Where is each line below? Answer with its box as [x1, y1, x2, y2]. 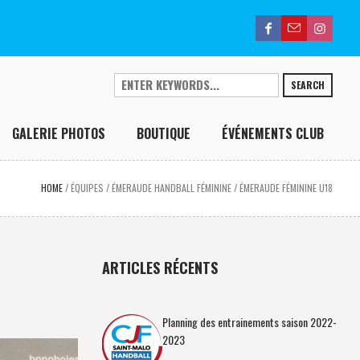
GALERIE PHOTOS [12, 124, 106, 143]
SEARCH [291, 78, 325, 92]
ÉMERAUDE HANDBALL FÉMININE [112, 181, 232, 194]
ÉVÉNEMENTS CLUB [222, 124, 325, 143]
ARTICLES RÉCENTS [101, 257, 218, 278]
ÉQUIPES [71, 181, 104, 194]
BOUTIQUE [137, 124, 191, 143]
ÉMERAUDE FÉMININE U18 [239, 181, 333, 194]
